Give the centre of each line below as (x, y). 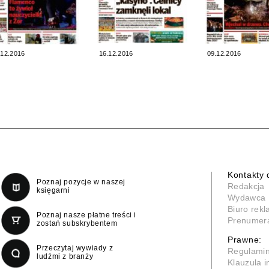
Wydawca (247, 197)
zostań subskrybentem (77, 223)
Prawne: (245, 239)
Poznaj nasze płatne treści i (87, 215)
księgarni (53, 190)
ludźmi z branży (65, 256)
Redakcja (246, 186)
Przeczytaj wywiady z (75, 248)
